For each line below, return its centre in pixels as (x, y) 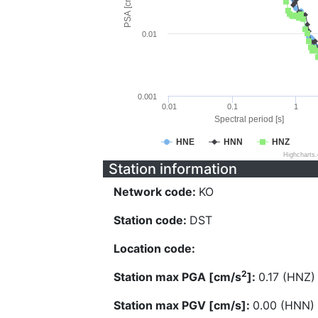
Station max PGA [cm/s (177, 277)
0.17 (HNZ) (287, 277)
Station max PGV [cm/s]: (183, 305)
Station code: (152, 220)
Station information (173, 169)
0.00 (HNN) (284, 305)
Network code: (156, 192)
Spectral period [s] (249, 119)
